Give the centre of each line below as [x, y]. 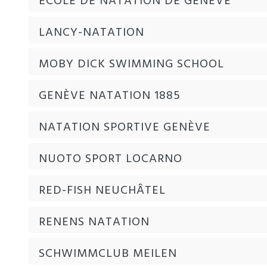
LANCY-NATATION [91, 32]
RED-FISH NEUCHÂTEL [102, 190]
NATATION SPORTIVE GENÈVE [125, 127]
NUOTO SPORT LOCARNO [111, 159]
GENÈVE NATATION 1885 [110, 96]
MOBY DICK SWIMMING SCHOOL [131, 64]
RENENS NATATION [94, 222]
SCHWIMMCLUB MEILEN [108, 254]
